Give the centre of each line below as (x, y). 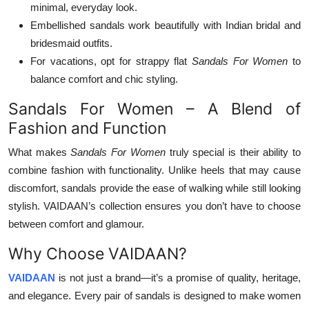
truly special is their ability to (235, 152)
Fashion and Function (87, 128)
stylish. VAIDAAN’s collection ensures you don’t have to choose (154, 206)
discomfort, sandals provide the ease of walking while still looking (154, 188)
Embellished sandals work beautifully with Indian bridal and (166, 25)
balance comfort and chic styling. (104, 79)
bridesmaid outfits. (71, 43)
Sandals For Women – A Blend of (154, 108)
